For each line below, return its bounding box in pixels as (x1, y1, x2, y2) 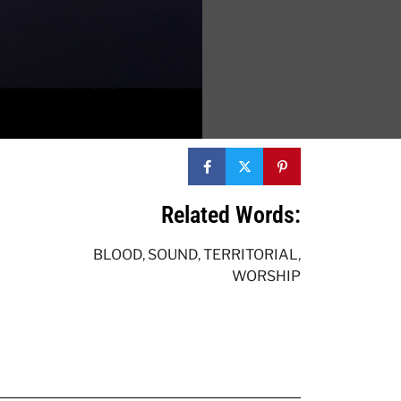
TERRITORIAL (203, 246, 298, 264)
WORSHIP (232, 268, 301, 286)
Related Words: (161, 201, 301, 229)
